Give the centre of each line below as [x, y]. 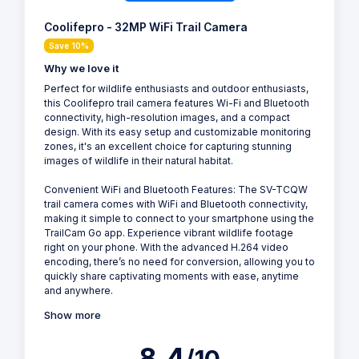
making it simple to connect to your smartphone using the [179, 218]
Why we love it [81, 68]
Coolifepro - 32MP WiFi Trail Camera [146, 27]
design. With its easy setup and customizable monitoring [177, 131]
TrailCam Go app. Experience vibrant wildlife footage [169, 232]
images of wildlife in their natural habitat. [139, 160]
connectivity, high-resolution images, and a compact [167, 117]
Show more [73, 315]
